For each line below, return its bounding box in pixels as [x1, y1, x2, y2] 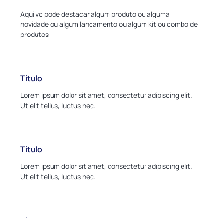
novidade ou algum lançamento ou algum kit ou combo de [20, 19, 198, 29]
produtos [20, 30, 49, 39]
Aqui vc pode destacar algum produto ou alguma [20, 9, 170, 19]
